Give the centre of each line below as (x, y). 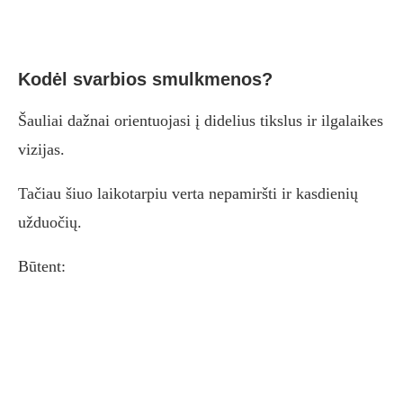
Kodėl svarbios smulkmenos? (145, 80)
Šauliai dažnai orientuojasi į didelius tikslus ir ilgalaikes (201, 121)
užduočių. (50, 223)
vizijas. (41, 150)
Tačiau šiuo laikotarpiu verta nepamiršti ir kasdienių (188, 194)
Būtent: (42, 267)
